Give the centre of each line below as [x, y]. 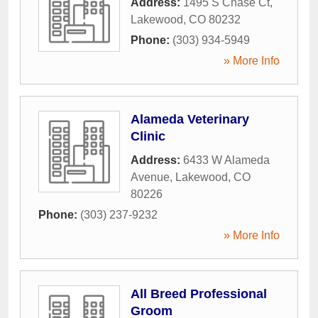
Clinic [148, 136]
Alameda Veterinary [190, 119]
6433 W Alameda [226, 160]
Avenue [150, 177]
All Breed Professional [199, 294]
